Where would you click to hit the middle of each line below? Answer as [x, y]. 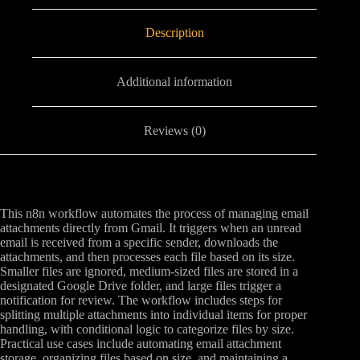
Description [174, 33]
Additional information [175, 82]
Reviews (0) [174, 130]
